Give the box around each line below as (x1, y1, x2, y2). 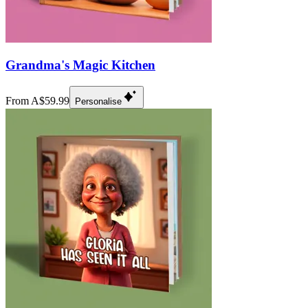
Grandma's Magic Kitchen (5, 58, 155, 73)
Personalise (75, 96, 122, 107)
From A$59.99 (5, 95, 69, 107)
